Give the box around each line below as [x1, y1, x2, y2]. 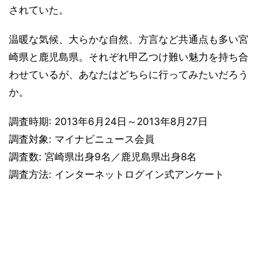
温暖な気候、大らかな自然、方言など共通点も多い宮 [9, 33, 248, 45]
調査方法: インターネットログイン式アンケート [9, 168, 224, 180]
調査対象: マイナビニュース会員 [9, 133, 154, 145]
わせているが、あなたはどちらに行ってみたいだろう [9, 69, 248, 80]
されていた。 [9, 4, 69, 16]
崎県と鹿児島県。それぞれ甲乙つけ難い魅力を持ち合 [9, 51, 248, 63]
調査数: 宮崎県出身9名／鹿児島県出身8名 [9, 151, 197, 163]
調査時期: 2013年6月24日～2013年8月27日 [9, 116, 208, 127]
